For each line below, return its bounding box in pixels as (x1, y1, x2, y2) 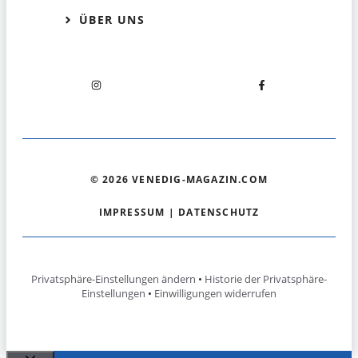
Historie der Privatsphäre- (205, 272, 327, 287)
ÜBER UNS (79, 12, 145, 28)
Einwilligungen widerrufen (154, 286, 276, 301)
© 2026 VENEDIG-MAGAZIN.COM (89, 173, 268, 187)
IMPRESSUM (98, 205, 165, 220)
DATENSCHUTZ (178, 205, 260, 220)
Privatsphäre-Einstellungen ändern (31, 272, 196, 287)
